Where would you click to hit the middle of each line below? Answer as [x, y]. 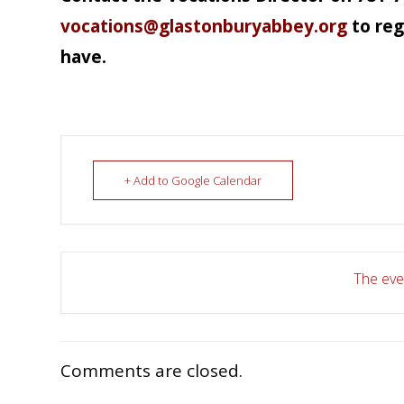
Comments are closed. [152, 371]
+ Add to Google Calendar [193, 180]
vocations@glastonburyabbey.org [204, 26]
